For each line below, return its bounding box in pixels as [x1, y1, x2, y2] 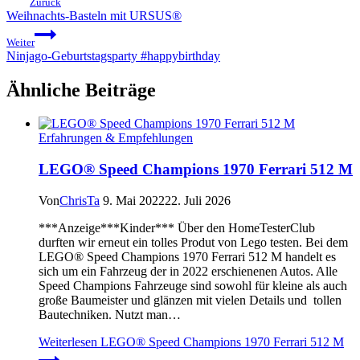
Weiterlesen [39, 334, 97, 349]
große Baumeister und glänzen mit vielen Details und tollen [39, 292, 342, 307]
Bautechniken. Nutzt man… [39, 307, 181, 321]
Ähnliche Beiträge [6, 79, 156, 100]
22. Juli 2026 [165, 193, 231, 207]
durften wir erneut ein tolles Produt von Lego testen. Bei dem [39, 235, 348, 249]
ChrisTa [59, 193, 100, 207]
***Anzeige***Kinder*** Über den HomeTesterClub [39, 220, 315, 235]
